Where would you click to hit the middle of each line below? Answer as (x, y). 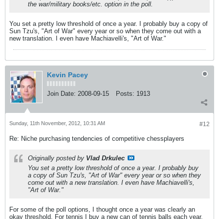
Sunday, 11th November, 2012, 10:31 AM (57, 123)
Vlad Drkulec (105, 158)
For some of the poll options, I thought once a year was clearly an (102, 209)
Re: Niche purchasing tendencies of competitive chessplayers (97, 139)
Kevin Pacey (67, 75)
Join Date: (61, 94)
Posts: (125, 94)
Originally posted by (57, 158)
